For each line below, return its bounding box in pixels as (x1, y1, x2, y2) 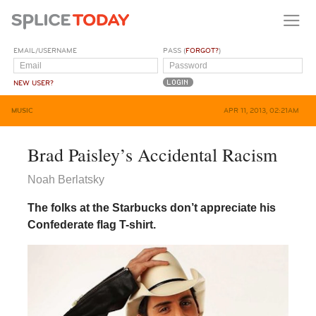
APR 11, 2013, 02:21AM (223, 106, 299, 115)
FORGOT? (186, 46, 219, 55)
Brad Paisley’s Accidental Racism (27, 142, 277, 166)
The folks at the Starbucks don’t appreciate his (27, 201, 276, 214)
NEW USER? (13, 78, 54, 87)
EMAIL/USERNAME (13, 46, 78, 55)
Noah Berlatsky (27, 173, 104, 186)
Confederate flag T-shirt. (27, 218, 156, 231)
